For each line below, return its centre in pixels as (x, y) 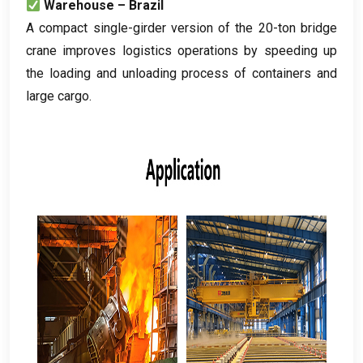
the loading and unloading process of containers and (181, 73)
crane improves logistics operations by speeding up (181, 50)
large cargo (58, 96)
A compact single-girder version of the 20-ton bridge (181, 28)
